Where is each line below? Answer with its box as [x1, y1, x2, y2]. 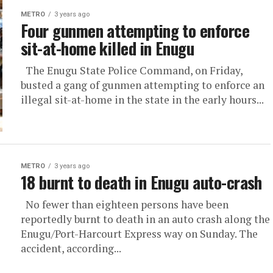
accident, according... [21, 241, 121, 255]
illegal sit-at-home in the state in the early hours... [21, 93, 264, 107]
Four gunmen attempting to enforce [21, 18, 250, 43]
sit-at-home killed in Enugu [21, 36, 194, 60]
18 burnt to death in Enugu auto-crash [21, 170, 262, 194]
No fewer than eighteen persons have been [21, 197, 229, 211]
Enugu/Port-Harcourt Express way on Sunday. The [21, 227, 258, 241]
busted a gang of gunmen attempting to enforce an [21, 78, 264, 92]
